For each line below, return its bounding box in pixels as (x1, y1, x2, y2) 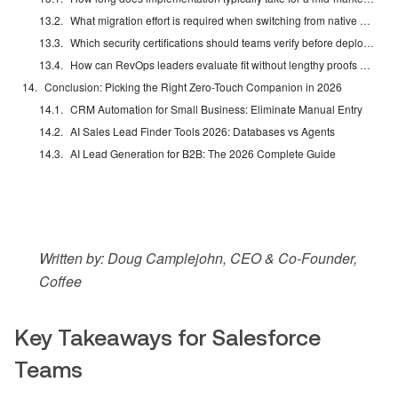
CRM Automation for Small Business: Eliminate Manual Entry (70, 101, 363, 117)
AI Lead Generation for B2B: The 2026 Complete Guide (70, 146, 337, 162)
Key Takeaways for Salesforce (14, 325, 321, 351)
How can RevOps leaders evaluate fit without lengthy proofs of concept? (360, 57, 371, 73)
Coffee (39, 271, 82, 292)
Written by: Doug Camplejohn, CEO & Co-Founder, (39, 248, 357, 269)
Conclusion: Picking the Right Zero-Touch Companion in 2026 (44, 79, 342, 95)
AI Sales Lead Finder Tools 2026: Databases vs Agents (70, 123, 336, 139)
